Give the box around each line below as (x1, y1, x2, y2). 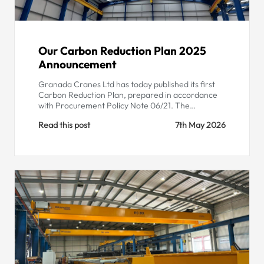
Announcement (38, 57, 117, 71)
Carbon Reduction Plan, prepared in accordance (38, 89, 217, 100)
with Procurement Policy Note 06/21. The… (38, 100, 196, 111)
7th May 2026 (175, 120, 226, 131)
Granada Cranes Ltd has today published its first (38, 78, 215, 90)
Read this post (38, 120, 90, 131)
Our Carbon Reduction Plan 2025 (38, 43, 206, 58)
